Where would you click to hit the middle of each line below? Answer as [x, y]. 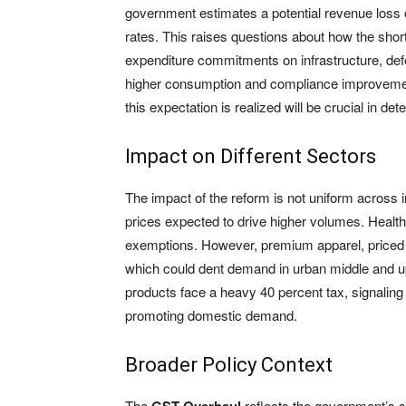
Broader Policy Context [229, 365]
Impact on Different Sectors [251, 157]
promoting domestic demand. [211, 315]
